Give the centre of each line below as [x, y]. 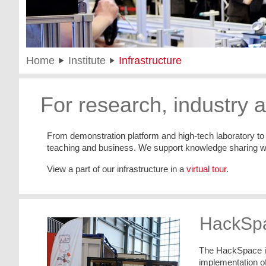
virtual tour [206, 169]
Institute [87, 60]
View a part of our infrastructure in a [116, 169]
